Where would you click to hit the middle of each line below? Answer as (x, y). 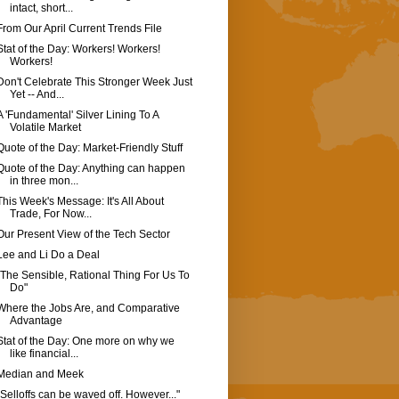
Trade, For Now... (50, 214)
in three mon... (44, 181)
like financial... (44, 354)
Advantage (36, 321)
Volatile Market (45, 128)
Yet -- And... (37, 95)
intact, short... (41, 8)
